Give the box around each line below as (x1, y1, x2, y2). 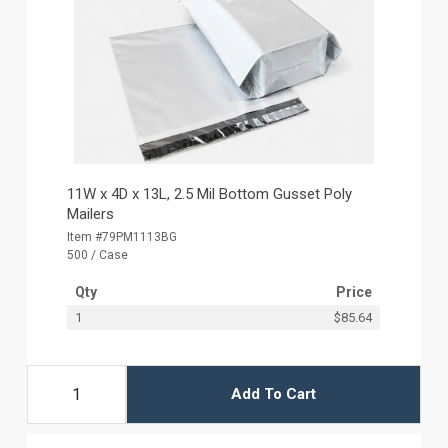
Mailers (67, 204, 115, 223)
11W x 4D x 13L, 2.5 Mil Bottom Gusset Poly (67, 184, 353, 203)
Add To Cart (230, 385, 316, 404)
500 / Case (67, 247, 129, 262)
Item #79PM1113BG (67, 229, 178, 244)
